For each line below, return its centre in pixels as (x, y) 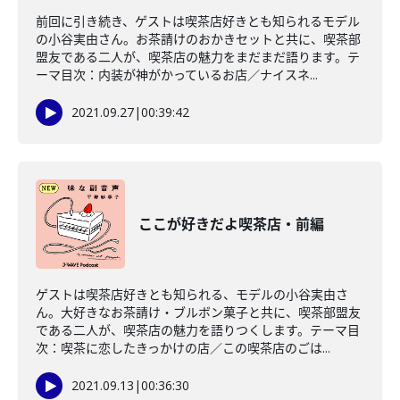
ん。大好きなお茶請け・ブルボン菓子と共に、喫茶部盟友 (198, 312)
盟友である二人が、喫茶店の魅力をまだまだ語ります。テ (198, 57)
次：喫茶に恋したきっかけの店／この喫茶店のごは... (183, 348)
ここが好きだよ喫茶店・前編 (231, 224)
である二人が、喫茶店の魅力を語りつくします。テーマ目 (198, 330)
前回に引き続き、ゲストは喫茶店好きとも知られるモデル (198, 21)
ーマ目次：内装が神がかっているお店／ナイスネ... (177, 75)
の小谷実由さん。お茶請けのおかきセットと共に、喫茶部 (198, 39)
